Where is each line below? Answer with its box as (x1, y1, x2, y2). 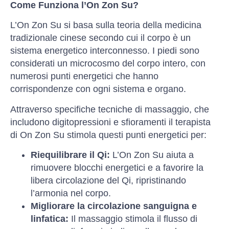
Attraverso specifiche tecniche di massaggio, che (10, 104, 209, 114)
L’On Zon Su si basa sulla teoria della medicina (10, 20, 201, 31)
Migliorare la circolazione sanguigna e (31, 201, 197, 212)
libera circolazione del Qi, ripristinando (31, 175, 186, 186)
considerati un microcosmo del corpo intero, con (10, 58, 205, 69)
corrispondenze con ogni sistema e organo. (10, 84, 186, 95)
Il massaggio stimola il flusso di (68, 214, 197, 224)
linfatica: (31, 214, 68, 224)
